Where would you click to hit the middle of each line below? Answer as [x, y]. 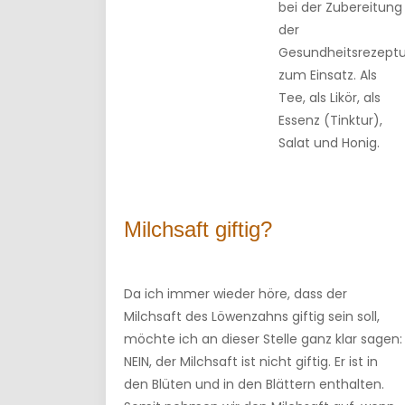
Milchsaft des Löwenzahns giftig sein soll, [252, 316]
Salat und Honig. [329, 143]
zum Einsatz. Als [328, 75]
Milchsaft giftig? [198, 229]
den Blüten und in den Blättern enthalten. [254, 384]
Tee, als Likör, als [330, 98]
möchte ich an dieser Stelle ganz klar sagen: [263, 339]
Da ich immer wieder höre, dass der [235, 294]
